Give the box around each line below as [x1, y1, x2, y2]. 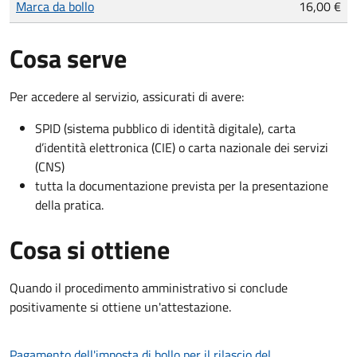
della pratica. [35, 194, 104, 214]
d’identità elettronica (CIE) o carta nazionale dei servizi [35, 137, 328, 157]
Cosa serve [10, 38, 127, 77]
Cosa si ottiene [10, 229, 170, 269]
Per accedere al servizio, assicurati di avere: [10, 86, 244, 106]
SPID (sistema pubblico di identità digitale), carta [35, 118, 296, 138]
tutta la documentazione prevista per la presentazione [35, 175, 328, 195]
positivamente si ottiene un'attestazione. [10, 296, 231, 316]
